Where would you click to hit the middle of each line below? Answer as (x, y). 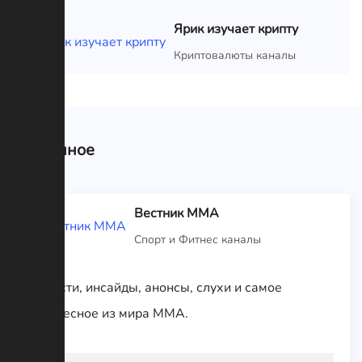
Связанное (53, 149)
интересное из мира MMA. (108, 313)
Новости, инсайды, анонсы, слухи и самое (155, 287)
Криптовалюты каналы (235, 55)
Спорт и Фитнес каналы (198, 239)
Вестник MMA (177, 213)
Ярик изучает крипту (236, 29)
